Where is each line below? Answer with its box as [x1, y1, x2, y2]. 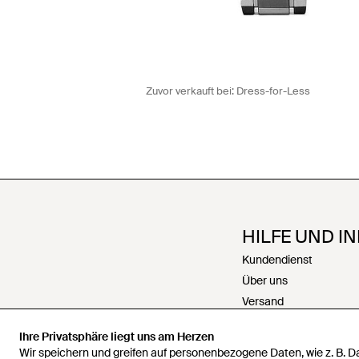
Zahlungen [242, 335, 296, 350]
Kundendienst [242, 252, 313, 267]
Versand [242, 293, 284, 309]
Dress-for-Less [236, 83, 310, 98]
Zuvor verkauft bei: [146, 83, 236, 98]
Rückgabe [242, 314, 294, 329]
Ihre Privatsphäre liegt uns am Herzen [19, 329, 214, 344]
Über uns [242, 272, 288, 288]
